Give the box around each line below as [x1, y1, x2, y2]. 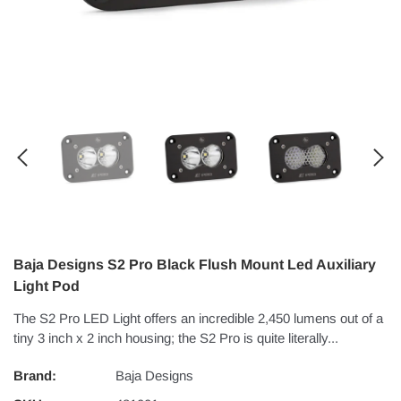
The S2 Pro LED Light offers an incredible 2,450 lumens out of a [13, 311, 383, 327]
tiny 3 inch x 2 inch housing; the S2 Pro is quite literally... [13, 330, 338, 346]
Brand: [13, 368, 56, 384]
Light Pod [13, 278, 80, 294]
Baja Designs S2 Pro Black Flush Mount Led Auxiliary [13, 257, 376, 273]
